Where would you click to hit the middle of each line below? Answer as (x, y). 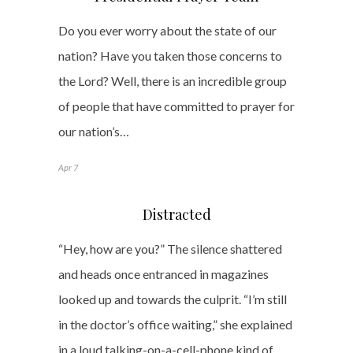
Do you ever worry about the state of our (167, 30)
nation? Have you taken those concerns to (170, 55)
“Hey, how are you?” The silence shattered (170, 248)
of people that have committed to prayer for (176, 106)
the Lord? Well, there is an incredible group (173, 80)
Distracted (176, 214)
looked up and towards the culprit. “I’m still (173, 299)
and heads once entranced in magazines (163, 273)
